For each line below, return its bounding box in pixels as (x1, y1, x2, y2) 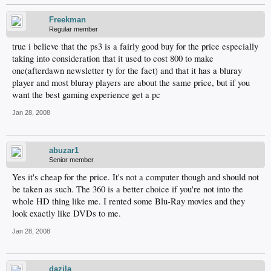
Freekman (49, 15, 86, 24)
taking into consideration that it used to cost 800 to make (12, 53, 214, 64)
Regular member (49, 25, 98, 33)
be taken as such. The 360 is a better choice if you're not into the (12, 183, 243, 195)
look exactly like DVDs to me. (12, 207, 121, 219)
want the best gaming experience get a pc (12, 89, 160, 100)
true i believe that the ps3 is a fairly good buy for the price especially (12, 41, 258, 52)
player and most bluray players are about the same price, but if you (12, 77, 250, 88)
